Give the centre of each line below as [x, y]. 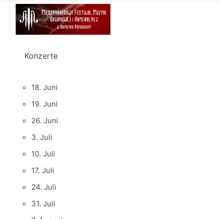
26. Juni [45, 120]
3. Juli [42, 137]
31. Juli [43, 203]
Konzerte [41, 55]
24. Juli [44, 187]
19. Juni [44, 104]
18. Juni [44, 87]
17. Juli [43, 170]
